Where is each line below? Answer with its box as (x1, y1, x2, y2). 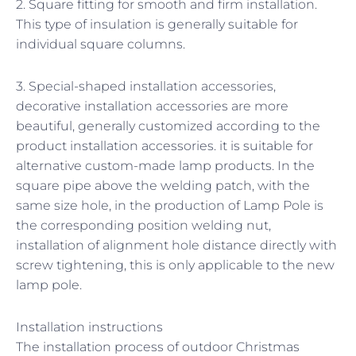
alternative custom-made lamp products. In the (16, 157, 315, 173)
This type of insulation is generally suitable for (16, 16, 298, 32)
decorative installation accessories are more (16, 98, 288, 114)
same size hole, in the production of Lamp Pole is (16, 197, 323, 213)
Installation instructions (16, 319, 163, 335)
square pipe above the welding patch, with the (16, 177, 310, 193)
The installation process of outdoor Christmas (16, 339, 300, 354)
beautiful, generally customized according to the (16, 118, 320, 133)
